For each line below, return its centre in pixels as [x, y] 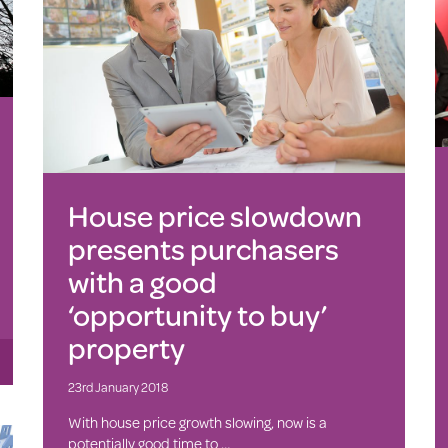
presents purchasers [203, 248]
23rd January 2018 [117, 386]
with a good [142, 281]
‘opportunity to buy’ [197, 314]
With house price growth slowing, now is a [197, 422]
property [126, 347]
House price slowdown [214, 215]
